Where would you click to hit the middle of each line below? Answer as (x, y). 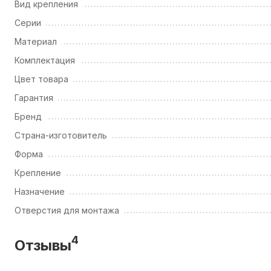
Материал (36, 42)
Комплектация (45, 60)
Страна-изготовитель (61, 135)
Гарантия (34, 98)
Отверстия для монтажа (67, 211)
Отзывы (43, 246)
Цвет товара (41, 79)
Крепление (38, 173)
